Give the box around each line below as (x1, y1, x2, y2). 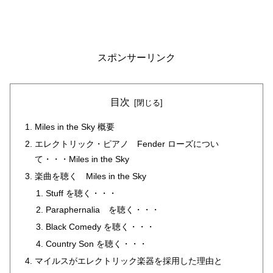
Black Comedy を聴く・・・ (45, 222, 155, 232)
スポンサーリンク (97, 52, 175, 63)
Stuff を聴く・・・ (45, 188, 117, 198)
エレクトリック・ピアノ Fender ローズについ (35, 138, 219, 149)
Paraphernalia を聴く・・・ (45, 205, 160, 215)
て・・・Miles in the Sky (35, 154, 130, 164)
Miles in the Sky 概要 (35, 121, 115, 132)
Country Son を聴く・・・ (45, 239, 147, 249)
